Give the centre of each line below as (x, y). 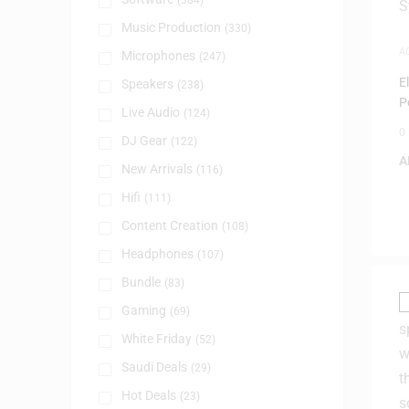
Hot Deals (148, 395)
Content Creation (169, 225)
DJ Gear (144, 141)
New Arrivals (157, 169)
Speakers (147, 84)
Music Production (171, 27)
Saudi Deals (154, 367)
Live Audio (150, 112)
